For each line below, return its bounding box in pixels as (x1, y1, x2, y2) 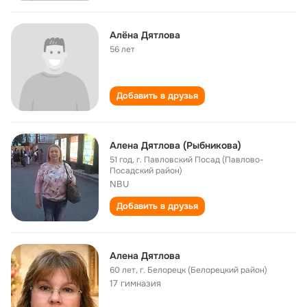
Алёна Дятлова (110, 29, 180, 41)
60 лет (110, 265, 136, 275)
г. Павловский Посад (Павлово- (136, 154, 264, 165)
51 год (110, 154, 132, 165)
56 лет (110, 44, 135, 55)
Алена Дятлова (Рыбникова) (110, 139, 241, 151)
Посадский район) (110, 165, 182, 176)
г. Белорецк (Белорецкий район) (140, 265, 267, 275)
